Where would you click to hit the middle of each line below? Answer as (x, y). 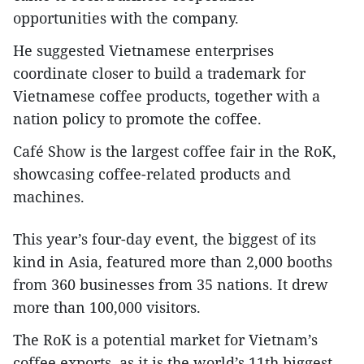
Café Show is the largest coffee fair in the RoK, (175, 151)
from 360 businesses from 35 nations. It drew (171, 284)
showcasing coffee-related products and (152, 173)
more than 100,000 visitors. (107, 307)
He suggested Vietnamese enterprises (143, 50)
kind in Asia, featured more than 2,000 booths (173, 261)
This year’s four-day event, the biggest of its (165, 238)
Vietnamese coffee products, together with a (167, 95)
